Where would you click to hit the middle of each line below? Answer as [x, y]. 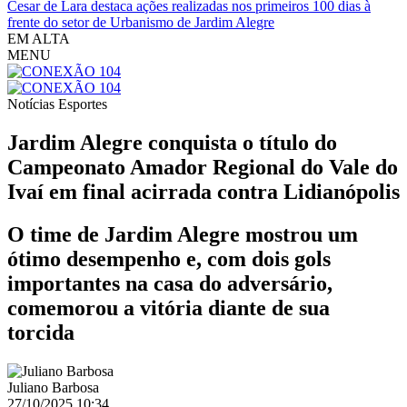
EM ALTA [39, 39]
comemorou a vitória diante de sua [169, 308]
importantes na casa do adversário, [170, 283]
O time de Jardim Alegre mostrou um [183, 234]
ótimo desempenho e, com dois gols [169, 258]
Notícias [33, 104]
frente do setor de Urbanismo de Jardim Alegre [141, 22]
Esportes [83, 104]
